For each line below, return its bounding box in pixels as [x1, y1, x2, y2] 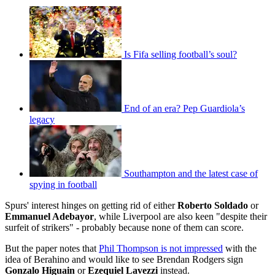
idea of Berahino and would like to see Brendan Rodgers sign [5, 254, 243, 265]
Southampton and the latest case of [124, 168, 258, 179]
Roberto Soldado [177, 199, 248, 211]
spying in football [29, 179, 97, 190]
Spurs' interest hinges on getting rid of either [5, 199, 177, 211]
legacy [29, 114, 55, 125]
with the [223, 242, 257, 254]
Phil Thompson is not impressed [99, 242, 223, 254]
